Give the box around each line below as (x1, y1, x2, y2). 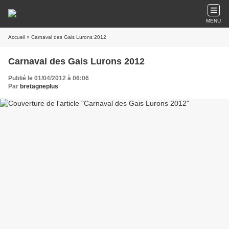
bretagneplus (20, 83, 58, 90)
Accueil (8, 34, 25, 40)
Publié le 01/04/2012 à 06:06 (8, 75, 89, 82)
